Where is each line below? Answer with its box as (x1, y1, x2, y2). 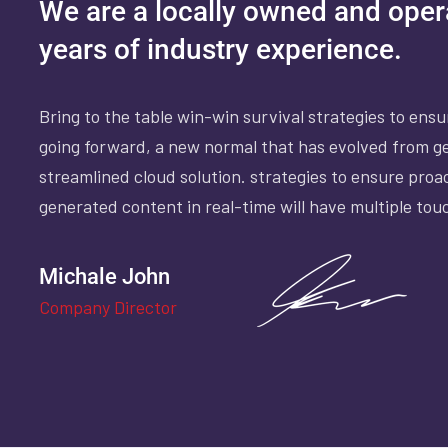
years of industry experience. (39, 33, 402, 66)
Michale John (39, 264, 170, 289)
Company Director (39, 296, 177, 318)
